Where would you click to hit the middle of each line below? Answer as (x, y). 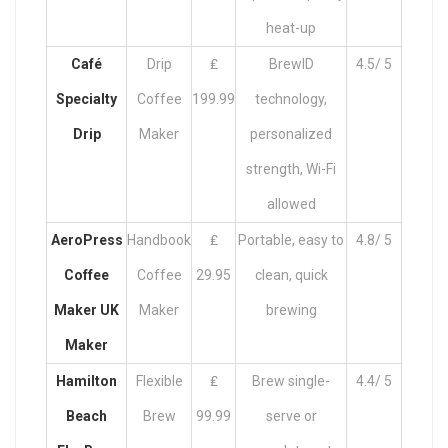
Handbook (159, 240)
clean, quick (291, 275)
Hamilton (86, 381)
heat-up (291, 28)
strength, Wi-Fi (291, 169)
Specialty (86, 99)
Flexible (159, 381)
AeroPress (86, 240)
